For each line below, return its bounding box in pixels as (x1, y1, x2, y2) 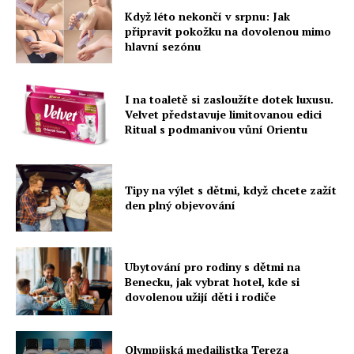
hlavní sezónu (125, 38, 201, 54)
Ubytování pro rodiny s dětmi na (125, 258, 301, 274)
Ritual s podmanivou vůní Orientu (125, 122, 308, 137)
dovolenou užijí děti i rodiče (125, 288, 277, 304)
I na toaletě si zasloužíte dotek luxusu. (125, 92, 334, 107)
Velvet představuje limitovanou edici (125, 107, 322, 122)
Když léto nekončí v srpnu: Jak (125, 8, 291, 24)
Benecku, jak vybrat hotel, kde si (125, 273, 300, 289)
